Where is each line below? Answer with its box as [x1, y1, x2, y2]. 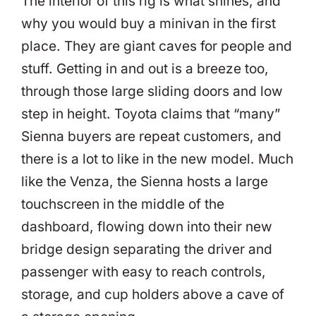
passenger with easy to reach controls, [21, 263, 266, 280]
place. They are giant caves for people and [21, 37, 292, 54]
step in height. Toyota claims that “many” [21, 105, 280, 122]
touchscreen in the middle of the [21, 195, 224, 212]
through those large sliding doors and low [21, 83, 283, 99]
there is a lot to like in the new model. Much [21, 150, 293, 167]
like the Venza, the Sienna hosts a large [21, 173, 268, 190]
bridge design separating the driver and [21, 241, 272, 257]
